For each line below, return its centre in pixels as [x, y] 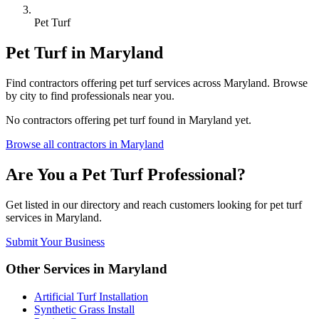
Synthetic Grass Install [84, 310]
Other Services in [57, 269]
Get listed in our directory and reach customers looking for [136, 204]
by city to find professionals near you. [90, 95]
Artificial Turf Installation [91, 297]
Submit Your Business [55, 241]
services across [188, 83]
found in [167, 120]
